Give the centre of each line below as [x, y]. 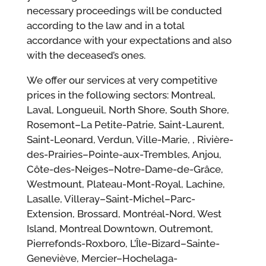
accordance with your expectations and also [129, 41]
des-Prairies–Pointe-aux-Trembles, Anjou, [124, 155]
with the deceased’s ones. [86, 56]
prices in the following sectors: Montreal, [121, 95]
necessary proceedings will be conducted [124, 11]
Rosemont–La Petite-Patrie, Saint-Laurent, [125, 125]
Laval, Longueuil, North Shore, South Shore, [128, 110]
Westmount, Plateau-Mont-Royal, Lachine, [126, 184]
